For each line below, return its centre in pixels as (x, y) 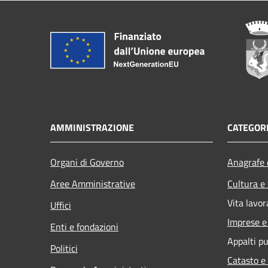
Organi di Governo (87, 162)
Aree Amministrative (93, 183)
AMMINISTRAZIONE (92, 127)
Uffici (61, 205)
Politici (64, 248)
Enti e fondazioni (84, 226)
